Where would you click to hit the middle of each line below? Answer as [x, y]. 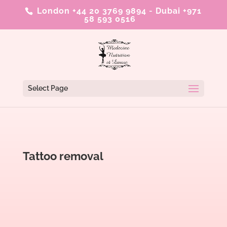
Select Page [48, 88]
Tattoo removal [63, 156]
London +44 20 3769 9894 [91, 11]
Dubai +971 [179, 11]
